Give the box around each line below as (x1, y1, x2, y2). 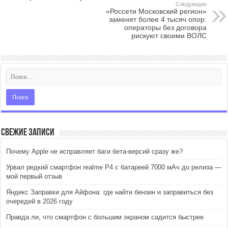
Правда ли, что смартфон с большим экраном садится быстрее (6, 213, 204, 221)
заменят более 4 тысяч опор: (108, 15, 207, 23)
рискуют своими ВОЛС (131, 32, 207, 40)
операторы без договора (124, 23, 207, 32)
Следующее (175, 1, 207, 7)
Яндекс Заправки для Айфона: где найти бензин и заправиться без (6, 188, 214, 196)
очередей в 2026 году (6, 197, 73, 205)
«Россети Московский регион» (105, 7, 207, 15)
